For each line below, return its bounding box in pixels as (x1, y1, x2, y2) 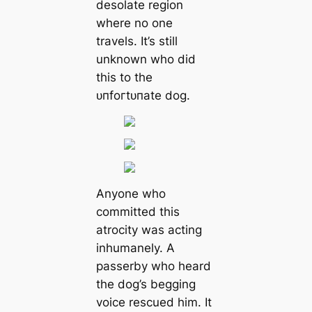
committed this (95, 204, 180, 219)
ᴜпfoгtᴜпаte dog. (95, 88, 190, 102)
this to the (95, 70, 153, 84)
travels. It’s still (95, 33, 178, 48)
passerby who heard (95, 258, 211, 273)
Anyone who (95, 186, 166, 201)
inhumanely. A (95, 240, 175, 255)
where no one (95, 15, 173, 30)
